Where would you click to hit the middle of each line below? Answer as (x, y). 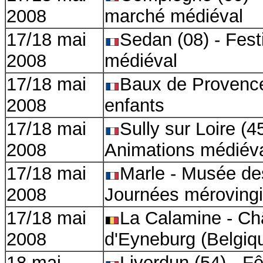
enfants (134, 105)
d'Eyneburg (150, 239)
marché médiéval (174, 16)
